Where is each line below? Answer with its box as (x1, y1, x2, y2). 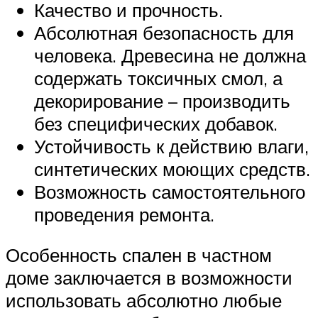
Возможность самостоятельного (34, 180, 305, 203)
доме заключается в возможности (6, 266, 292, 290)
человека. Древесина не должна (34, 43, 306, 67)
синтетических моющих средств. (34, 157, 310, 180)
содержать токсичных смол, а (34, 66, 283, 89)
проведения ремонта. (34, 202, 214, 226)
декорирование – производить (34, 89, 290, 112)
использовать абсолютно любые (6, 289, 282, 312)
